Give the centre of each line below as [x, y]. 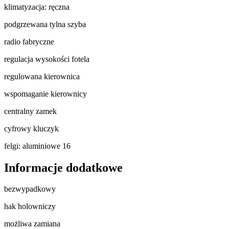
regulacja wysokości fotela [47, 59]
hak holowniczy [30, 207]
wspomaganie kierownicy [45, 94]
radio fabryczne [29, 41]
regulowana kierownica [42, 76]
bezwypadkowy [30, 189]
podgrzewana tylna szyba [45, 24]
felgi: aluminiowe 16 [37, 146]
